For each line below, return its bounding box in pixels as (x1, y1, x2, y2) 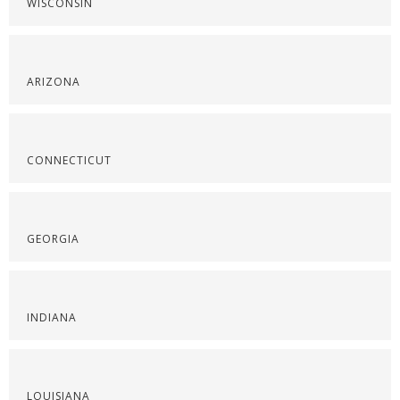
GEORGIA (27, 231, 79, 246)
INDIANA (27, 310, 77, 325)
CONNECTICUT (27, 153, 112, 168)
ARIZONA (27, 74, 80, 89)
